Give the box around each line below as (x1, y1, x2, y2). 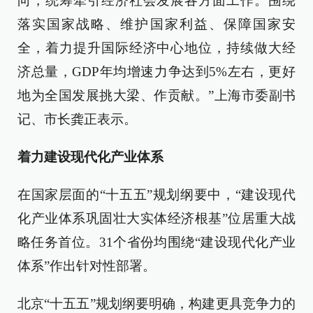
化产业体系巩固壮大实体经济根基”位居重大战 (17, 211, 296, 226)
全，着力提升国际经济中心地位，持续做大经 (17, 41, 296, 55)
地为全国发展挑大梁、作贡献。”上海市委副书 (17, 88, 296, 103)
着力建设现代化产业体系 (17, 150, 163, 164)
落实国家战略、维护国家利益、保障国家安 (17, 17, 296, 31)
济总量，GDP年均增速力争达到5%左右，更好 (17, 64, 296, 79)
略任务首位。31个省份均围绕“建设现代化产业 (17, 235, 296, 249)
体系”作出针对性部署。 (17, 259, 156, 273)
